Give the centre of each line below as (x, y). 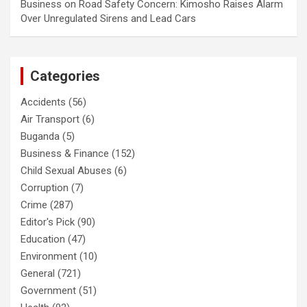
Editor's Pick (48, 222)
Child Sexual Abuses (66, 170)
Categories (65, 76)
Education (43, 239)
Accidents (43, 102)
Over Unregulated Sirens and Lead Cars (108, 18)
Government (48, 290)
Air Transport (50, 119)
